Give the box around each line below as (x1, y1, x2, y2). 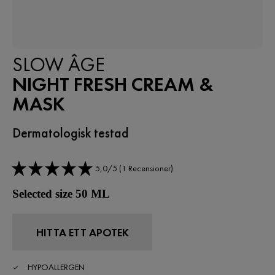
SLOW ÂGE (12, 52, 105, 77)
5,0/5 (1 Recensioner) (95, 162, 173, 174)
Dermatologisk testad (12, 124, 129, 142)
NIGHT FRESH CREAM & (12, 72, 214, 97)
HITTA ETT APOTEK (36, 225, 129, 239)
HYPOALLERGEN (28, 261, 85, 273)
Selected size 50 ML (12, 187, 110, 200)
